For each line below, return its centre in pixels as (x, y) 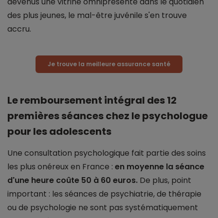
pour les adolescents (59, 131)
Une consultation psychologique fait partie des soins (107, 153)
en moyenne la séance (160, 166)
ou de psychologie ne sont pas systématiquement (103, 207)
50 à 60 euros (108, 180)
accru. (19, 29)
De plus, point (164, 180)
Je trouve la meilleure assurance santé (109, 64)
